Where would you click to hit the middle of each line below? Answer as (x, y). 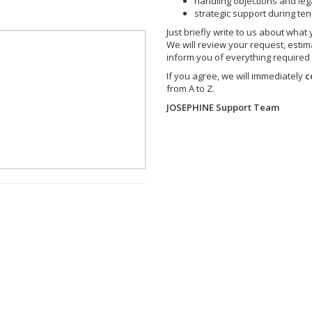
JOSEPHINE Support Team (223, 107)
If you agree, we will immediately (236, 76)
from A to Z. (190, 88)
